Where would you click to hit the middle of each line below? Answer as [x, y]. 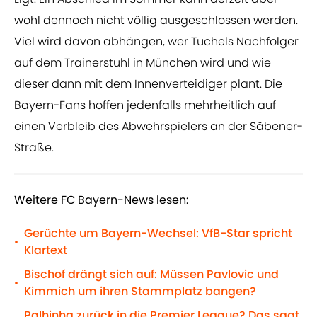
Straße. [34, 148]
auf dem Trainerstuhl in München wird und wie [143, 63]
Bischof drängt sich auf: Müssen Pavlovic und [151, 275]
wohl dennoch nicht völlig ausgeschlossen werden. [156, 21]
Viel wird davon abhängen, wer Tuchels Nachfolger [156, 42]
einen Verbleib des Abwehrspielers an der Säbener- [158, 127]
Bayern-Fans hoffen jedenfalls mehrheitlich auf [145, 105]
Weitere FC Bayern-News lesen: [101, 200]
